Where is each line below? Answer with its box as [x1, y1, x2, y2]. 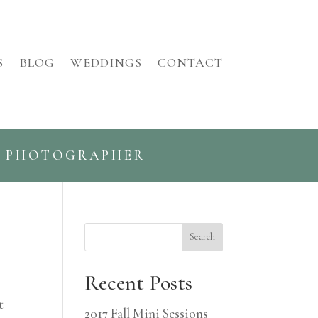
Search [189, 231, 215, 243]
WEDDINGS [70, 54, 142, 70]
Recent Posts [84, 269, 193, 296]
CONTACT [157, 54, 223, 70]
